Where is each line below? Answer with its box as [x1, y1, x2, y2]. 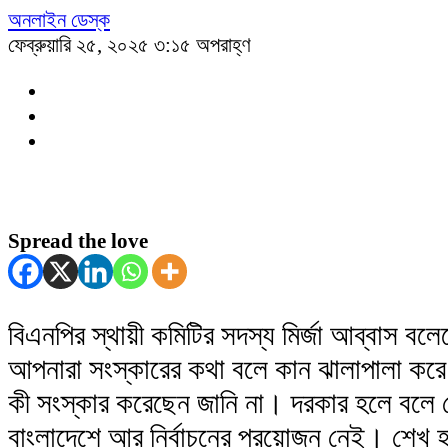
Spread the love [8, 228, 148, 253]
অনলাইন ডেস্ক [8, 8, 110, 33]
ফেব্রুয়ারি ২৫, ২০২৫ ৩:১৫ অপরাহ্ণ [8, 33, 251, 58]
